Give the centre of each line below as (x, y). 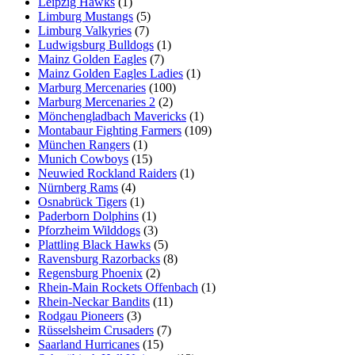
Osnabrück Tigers (82, 201)
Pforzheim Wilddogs (89, 230)
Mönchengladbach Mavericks (112, 116)
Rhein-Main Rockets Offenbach (118, 287)
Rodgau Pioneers (81, 315)
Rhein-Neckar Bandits (94, 301)
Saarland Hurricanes (89, 344)
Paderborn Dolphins (88, 216)
